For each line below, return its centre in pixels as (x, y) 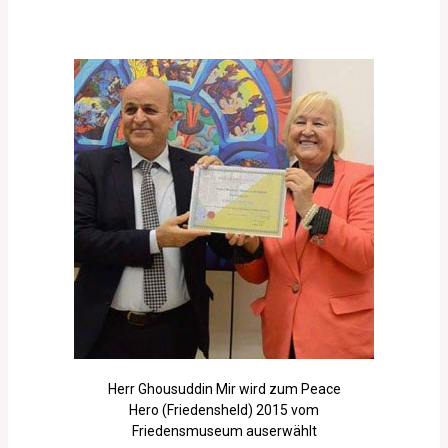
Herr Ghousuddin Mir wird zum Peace (224, 389)
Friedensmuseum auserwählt (224, 431)
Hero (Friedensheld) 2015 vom (224, 410)
